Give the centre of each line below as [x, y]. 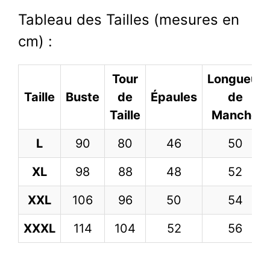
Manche [235, 115]
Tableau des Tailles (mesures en [129, 19]
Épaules [174, 97]
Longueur [235, 79]
